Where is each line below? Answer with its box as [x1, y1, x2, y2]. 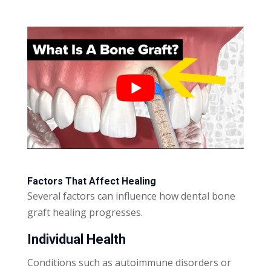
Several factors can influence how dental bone [27, 189, 235, 203]
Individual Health [27, 231, 126, 247]
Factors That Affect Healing [27, 175, 156, 187]
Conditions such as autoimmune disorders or [27, 255, 231, 269]
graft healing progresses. [27, 205, 143, 219]
